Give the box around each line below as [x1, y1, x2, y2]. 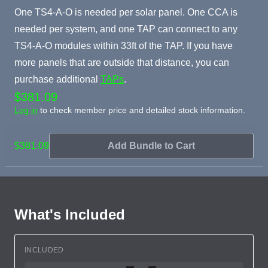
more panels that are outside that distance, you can [14, 57, 229, 68]
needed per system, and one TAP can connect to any [14, 23, 237, 34]
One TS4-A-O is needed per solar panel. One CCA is [14, 7, 237, 17]
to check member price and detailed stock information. [38, 105, 245, 115]
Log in [14, 105, 38, 115]
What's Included [14, 206, 125, 223]
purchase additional [14, 74, 100, 84]
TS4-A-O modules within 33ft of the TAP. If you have [14, 40, 233, 51]
